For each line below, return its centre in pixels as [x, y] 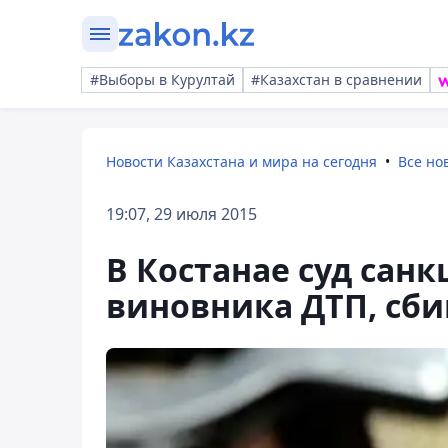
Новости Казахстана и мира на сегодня [241, 161]
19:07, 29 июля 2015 [181, 214]
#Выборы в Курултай [162, 79]
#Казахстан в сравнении [336, 79]
